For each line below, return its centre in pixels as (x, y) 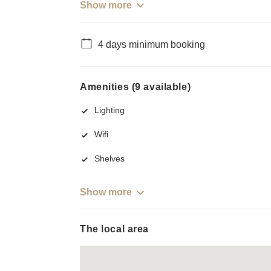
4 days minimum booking (152, 44)
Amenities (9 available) (135, 87)
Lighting (109, 110)
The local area (114, 229)
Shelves (109, 159)
